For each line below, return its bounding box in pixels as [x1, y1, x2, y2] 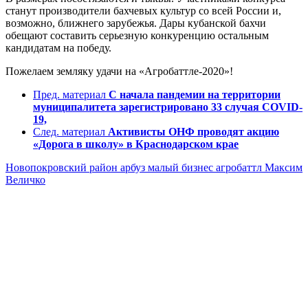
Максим [265, 162, 302, 174]
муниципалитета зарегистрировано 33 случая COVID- [33, 101, 302, 113]
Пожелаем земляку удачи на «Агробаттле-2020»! [5, 65, 233, 78]
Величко [5, 174, 45, 186]
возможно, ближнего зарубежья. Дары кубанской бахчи [5, 17, 266, 30]
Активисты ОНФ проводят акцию [108, 126, 279, 138]
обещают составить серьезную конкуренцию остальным [5, 30, 269, 42]
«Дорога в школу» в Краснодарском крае [33, 138, 239, 151]
